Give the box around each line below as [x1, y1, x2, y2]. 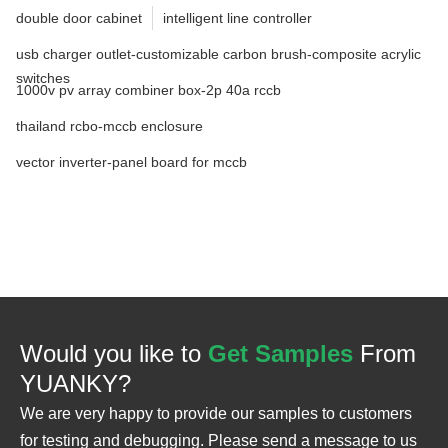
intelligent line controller [163, 9, 312, 26]
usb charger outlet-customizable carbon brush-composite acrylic [16, 45, 421, 62]
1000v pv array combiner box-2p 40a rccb [16, 81, 281, 98]
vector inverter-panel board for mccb [16, 153, 247, 170]
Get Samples [208, 339, 353, 367]
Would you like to [20, 339, 208, 367]
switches [16, 69, 70, 86]
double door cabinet [16, 9, 142, 26]
